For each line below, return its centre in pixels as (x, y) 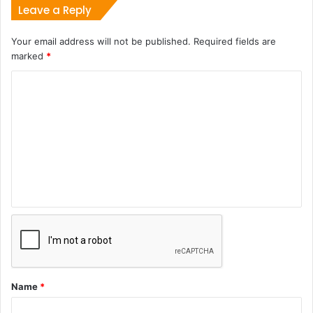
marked (29, 56)
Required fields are (233, 42)
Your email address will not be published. (101, 42)
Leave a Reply (55, 10)
